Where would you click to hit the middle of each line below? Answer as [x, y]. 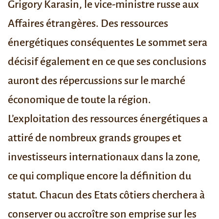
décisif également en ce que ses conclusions [107, 62]
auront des [33, 81]
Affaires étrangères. [54, 24]
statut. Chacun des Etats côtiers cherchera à [106, 195]
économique [36, 100]
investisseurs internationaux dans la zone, [104, 157]
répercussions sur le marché [122, 81]
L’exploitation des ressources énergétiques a [108, 119]
